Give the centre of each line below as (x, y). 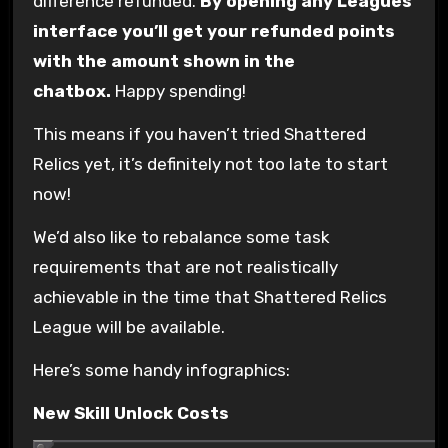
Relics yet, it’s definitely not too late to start (210, 164)
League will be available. (128, 326)
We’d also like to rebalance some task (181, 236)
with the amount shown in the (163, 61)
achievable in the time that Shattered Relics (209, 296)
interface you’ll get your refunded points (213, 31)
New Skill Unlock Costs (130, 412)
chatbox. (71, 91)
